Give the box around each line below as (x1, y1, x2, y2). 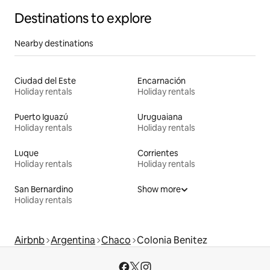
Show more (137, 184, 181, 195)
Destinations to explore (14, 10, 152, 28)
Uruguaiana (137, 111, 183, 123)
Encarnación (137, 75, 186, 87)
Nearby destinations (14, 38, 93, 49)
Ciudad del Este (14, 75, 76, 87)
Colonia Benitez (137, 234, 207, 247)
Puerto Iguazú (14, 111, 68, 123)
